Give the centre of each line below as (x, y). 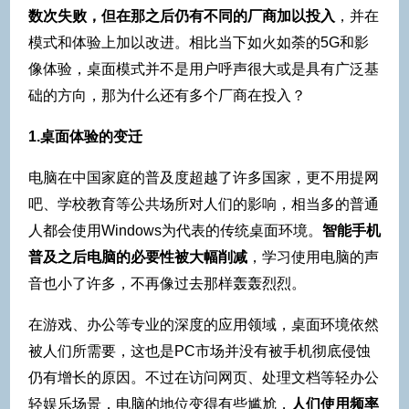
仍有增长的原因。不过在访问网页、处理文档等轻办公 (204, 378)
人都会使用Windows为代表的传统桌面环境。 (175, 231)
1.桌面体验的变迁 (85, 137)
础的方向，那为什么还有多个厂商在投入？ (167, 96)
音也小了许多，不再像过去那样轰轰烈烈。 (167, 284)
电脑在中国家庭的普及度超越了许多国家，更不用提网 (204, 178)
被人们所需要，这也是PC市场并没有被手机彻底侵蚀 (199, 351)
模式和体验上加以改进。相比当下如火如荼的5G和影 (199, 43)
